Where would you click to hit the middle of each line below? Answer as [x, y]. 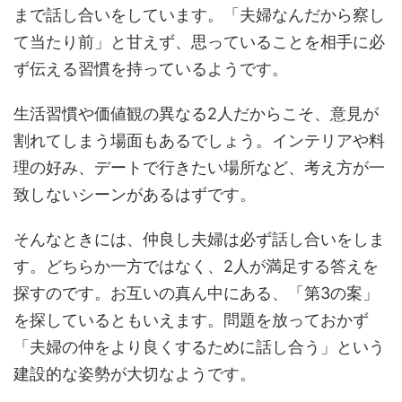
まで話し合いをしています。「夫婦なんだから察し [199, 15]
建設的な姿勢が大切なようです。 [135, 374]
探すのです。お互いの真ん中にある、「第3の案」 [196, 293]
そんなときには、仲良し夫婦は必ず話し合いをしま [199, 239]
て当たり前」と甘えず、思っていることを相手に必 [199, 42]
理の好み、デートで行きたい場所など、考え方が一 [199, 167]
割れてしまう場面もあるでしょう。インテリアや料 [199, 140]
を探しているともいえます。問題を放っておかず [191, 320]
